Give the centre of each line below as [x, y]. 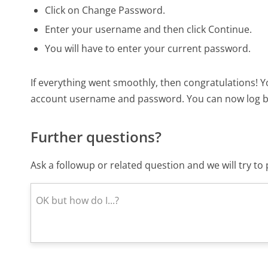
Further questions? [96, 136]
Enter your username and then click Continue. [149, 29]
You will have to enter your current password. [148, 48]
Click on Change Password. [105, 10]
